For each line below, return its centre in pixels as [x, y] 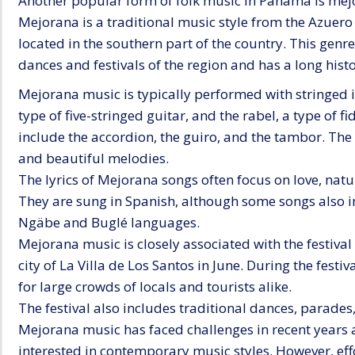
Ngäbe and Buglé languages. [109, 222]
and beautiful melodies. [94, 158]
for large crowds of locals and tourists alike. [155, 286]
